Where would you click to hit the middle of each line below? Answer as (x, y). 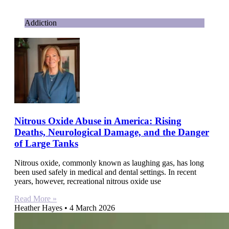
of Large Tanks (46, 143)
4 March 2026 (91, 208)
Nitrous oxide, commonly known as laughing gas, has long (109, 163)
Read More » (36, 199)
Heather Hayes (39, 208)
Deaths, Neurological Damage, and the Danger (112, 132)
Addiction (41, 22)
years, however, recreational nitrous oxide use (88, 181)
